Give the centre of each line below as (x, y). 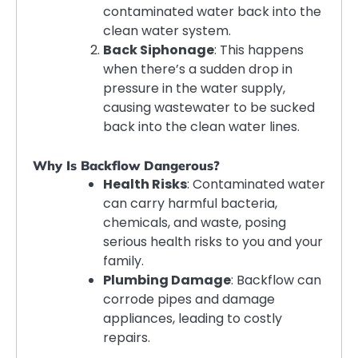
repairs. (127, 338)
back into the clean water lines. (201, 127)
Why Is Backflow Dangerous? (126, 165)
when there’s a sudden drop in (198, 69)
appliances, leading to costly (193, 318)
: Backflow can (276, 280)
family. (123, 261)
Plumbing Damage (167, 280)
